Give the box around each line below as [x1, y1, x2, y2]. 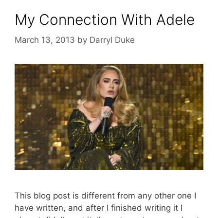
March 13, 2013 [15, 35, 75, 45]
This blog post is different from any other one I [15, 191, 196, 201]
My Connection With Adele [15, 11, 195, 28]
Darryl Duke [90, 35, 135, 45]
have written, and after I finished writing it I [15, 203, 182, 213]
